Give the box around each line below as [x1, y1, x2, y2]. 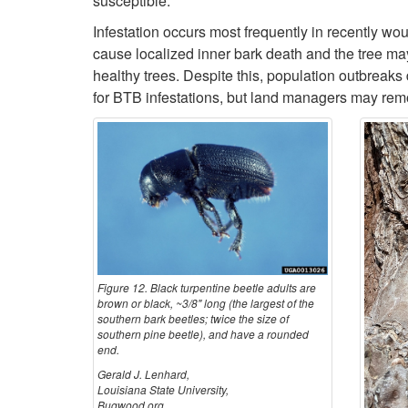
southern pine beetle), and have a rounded [97, 325, 309, 342]
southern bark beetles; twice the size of [97, 310, 289, 326]
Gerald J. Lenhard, [97, 365, 189, 382]
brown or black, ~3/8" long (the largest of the [97, 294, 314, 311]
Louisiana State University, [97, 381, 229, 397]
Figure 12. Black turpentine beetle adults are [97, 279, 316, 295]
